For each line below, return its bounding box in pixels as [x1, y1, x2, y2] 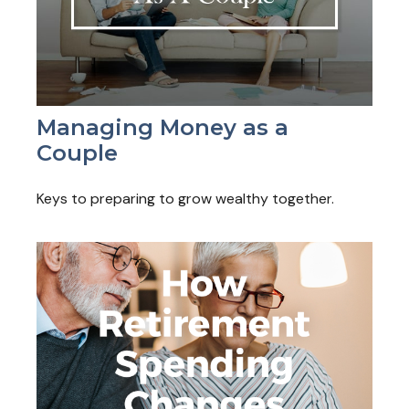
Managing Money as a [37, 113, 288, 141]
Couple [37, 139, 118, 166]
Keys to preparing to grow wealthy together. [37, 188, 334, 208]
